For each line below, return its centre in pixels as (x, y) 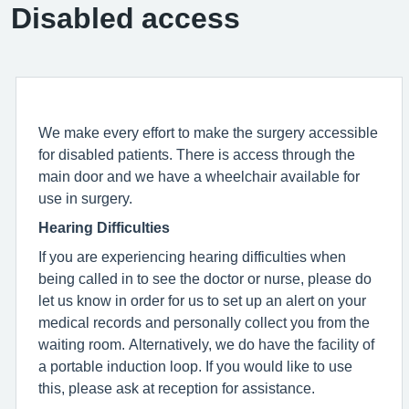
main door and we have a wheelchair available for (199, 176)
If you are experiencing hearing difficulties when (192, 257)
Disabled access (126, 18)
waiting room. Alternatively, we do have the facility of (206, 344)
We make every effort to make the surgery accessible (208, 132)
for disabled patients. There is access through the (197, 154)
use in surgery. (85, 198)
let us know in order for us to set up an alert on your (202, 300)
